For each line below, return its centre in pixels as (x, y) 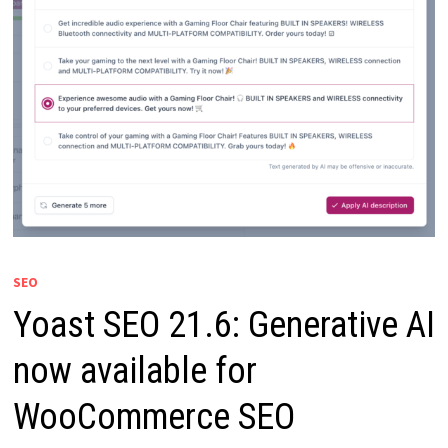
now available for (134, 371)
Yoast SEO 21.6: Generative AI (223, 325)
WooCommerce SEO (153, 417)
